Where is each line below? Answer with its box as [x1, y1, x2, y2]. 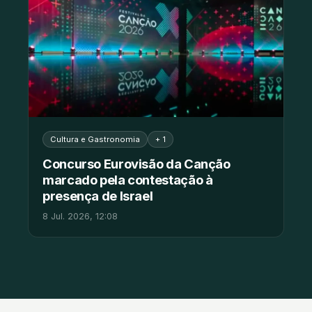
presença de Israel [42, 187, 153, 203]
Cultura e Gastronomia [50, 134, 140, 144]
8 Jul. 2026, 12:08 [42, 210, 118, 221]
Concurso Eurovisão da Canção [42, 155, 231, 171]
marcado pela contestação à [42, 171, 213, 187]
